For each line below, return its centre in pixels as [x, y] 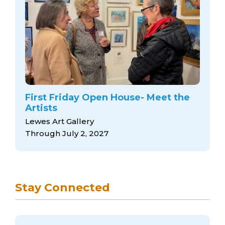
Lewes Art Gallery [60, 122]
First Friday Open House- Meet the [107, 97]
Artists [41, 108]
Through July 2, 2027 [67, 134]
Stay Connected [63, 188]
